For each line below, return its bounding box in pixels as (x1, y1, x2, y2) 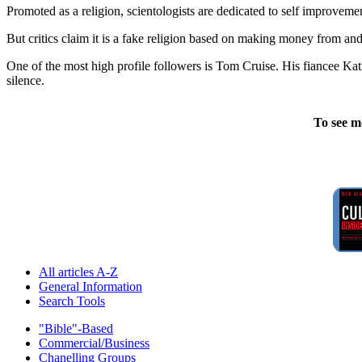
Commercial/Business (39, 336, 149, 351)
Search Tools (39, 294, 105, 309)
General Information (39, 280, 142, 294)
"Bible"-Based (39, 322, 113, 336)
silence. (6, 74, 44, 88)
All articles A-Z (39, 265, 118, 280)
